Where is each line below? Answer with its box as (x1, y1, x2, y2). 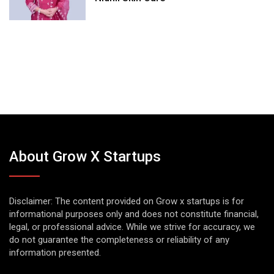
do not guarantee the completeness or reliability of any (9, 234, 229, 246)
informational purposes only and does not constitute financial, (9, 209, 259, 220)
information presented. (9, 247, 101, 259)
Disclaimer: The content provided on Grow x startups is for (9, 196, 244, 207)
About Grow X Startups (9, 148, 161, 166)
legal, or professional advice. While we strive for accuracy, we (9, 221, 255, 233)
